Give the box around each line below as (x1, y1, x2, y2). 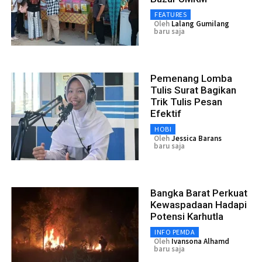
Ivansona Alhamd (171, 236, 229, 246)
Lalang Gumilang (171, 18, 229, 29)
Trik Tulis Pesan (150, 95, 222, 108)
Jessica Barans (171, 133, 222, 143)
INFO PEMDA (154, 227, 195, 236)
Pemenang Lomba (150, 72, 232, 84)
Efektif (150, 107, 181, 119)
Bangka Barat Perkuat (150, 187, 247, 199)
